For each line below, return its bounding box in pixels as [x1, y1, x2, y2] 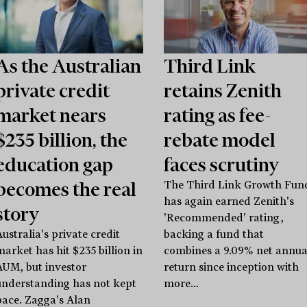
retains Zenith [163, 79, 282, 101]
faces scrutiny [163, 153, 279, 175]
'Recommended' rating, [163, 211, 284, 224]
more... [163, 277, 199, 290]
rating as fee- [163, 103, 271, 126]
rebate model [163, 128, 275, 151]
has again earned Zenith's [163, 195, 294, 208]
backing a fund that [163, 228, 264, 241]
